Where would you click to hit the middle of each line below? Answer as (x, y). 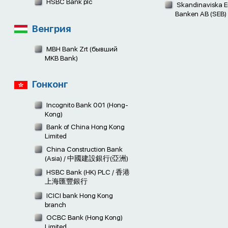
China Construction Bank (84, 149)
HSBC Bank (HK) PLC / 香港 (88, 172)
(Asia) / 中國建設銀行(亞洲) (87, 158)
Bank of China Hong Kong (85, 127)
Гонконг (49, 84)
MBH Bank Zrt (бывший (81, 49)
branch (56, 204)
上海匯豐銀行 (66, 181)
